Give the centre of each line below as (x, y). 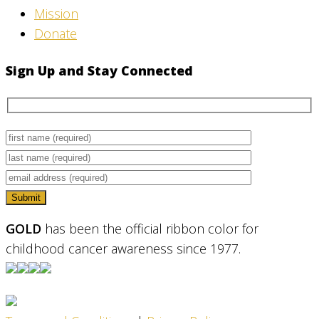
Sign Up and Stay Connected (99, 71)
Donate (56, 34)
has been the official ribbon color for (150, 228)
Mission (56, 14)
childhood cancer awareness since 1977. (123, 248)
